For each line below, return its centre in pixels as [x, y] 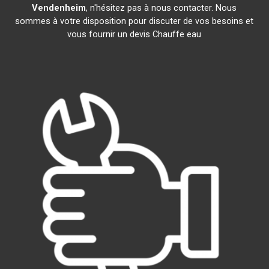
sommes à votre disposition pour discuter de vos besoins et [134, 21]
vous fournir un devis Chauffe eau [134, 34]
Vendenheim [59, 8]
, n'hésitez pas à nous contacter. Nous [162, 8]
